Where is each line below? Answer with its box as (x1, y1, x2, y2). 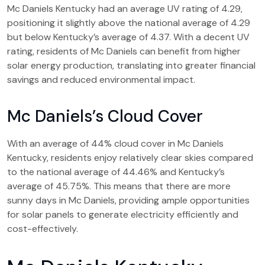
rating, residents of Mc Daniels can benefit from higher (7, 45, 241, 57)
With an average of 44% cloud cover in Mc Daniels (7, 137, 224, 150)
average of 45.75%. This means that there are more (7, 180, 231, 192)
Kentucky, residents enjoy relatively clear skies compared (7, 151, 253, 164)
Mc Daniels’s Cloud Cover (7, 105, 203, 127)
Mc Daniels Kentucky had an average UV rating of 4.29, (7, 2, 243, 15)
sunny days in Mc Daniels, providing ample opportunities (7, 194, 250, 206)
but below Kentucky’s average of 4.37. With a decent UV (7, 31, 250, 43)
